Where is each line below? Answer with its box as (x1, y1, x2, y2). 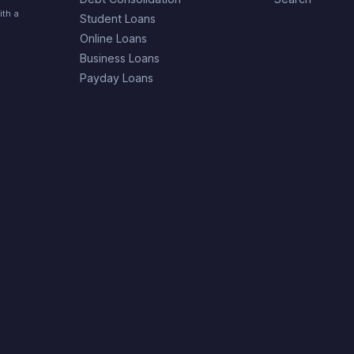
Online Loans (79, 32, 147, 46)
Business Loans (79, 51, 160, 66)
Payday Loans (79, 71, 153, 85)
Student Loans (79, 12, 156, 26)
